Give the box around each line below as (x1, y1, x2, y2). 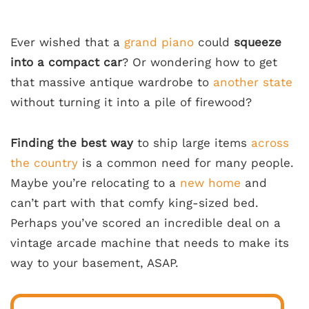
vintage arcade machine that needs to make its (10, 236, 289, 250)
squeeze (234, 35, 281, 49)
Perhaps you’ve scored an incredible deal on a (10, 216, 281, 230)
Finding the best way (10, 136, 133, 150)
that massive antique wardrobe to (10, 75, 213, 89)
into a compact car (10, 55, 122, 69)
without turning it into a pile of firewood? (10, 95, 252, 109)
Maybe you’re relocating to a (10, 176, 180, 190)
